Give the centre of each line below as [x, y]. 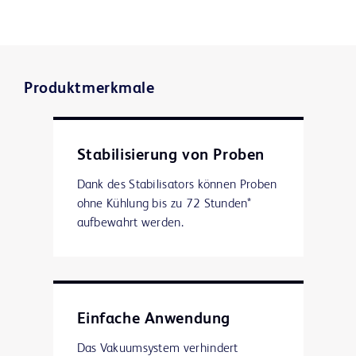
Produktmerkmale [89, 89]
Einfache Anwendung [153, 319]
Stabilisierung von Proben [170, 155]
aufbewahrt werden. [130, 223]
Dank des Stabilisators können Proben [177, 185]
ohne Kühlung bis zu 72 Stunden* [164, 204]
